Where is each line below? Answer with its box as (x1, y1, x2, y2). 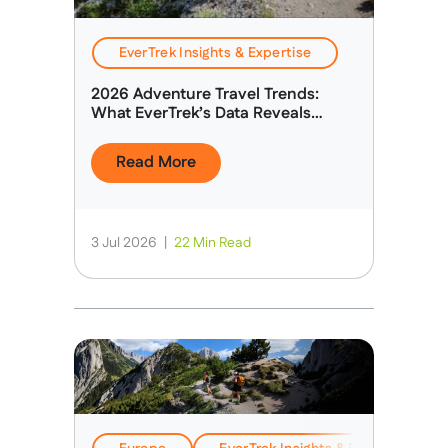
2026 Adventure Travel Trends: (91, 83, 319, 106)
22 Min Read (174, 233, 251, 253)
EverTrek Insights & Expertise (118, 42, 312, 63)
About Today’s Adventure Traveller (91, 121, 346, 144)
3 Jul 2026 (91, 233, 160, 253)
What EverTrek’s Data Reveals (91, 102, 311, 125)
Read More (116, 151, 196, 174)
